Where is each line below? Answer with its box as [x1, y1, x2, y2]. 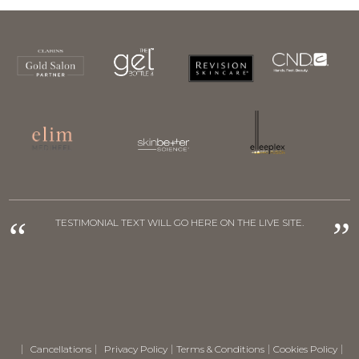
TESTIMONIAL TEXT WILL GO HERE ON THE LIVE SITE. [55, 216, 304, 228]
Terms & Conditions [175, 342, 264, 355]
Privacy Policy [103, 342, 167, 355]
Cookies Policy [272, 342, 337, 355]
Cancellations [30, 342, 91, 355]
